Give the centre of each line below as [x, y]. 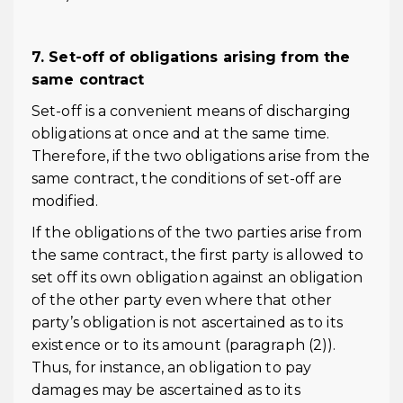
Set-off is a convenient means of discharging [192, 111]
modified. [65, 201]
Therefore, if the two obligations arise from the [201, 156]
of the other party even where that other [182, 300]
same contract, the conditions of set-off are [187, 179]
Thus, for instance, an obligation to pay [172, 367]
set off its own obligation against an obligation [197, 278]
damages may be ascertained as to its [166, 390]
